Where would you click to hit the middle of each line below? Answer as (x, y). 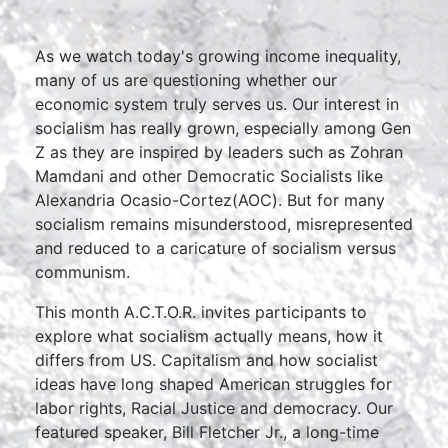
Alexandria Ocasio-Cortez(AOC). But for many (210, 200)
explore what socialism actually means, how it (209, 336)
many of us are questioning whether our (186, 80)
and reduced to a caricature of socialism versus (215, 248)
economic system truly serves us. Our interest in (217, 104)
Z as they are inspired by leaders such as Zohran (219, 152)
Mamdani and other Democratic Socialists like (209, 176)
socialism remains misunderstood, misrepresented (224, 224)
